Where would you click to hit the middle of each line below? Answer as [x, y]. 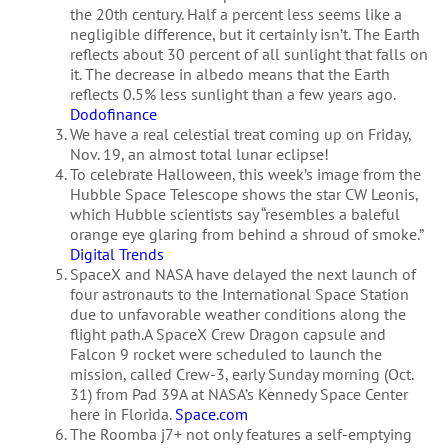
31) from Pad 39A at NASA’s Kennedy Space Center [238, 393]
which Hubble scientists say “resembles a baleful [234, 213]
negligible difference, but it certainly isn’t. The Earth [244, 33]
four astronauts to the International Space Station [239, 293]
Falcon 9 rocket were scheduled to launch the [225, 353]
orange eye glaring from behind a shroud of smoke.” [246, 233]
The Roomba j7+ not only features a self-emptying [240, 433]
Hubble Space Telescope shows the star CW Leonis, [243, 193]
